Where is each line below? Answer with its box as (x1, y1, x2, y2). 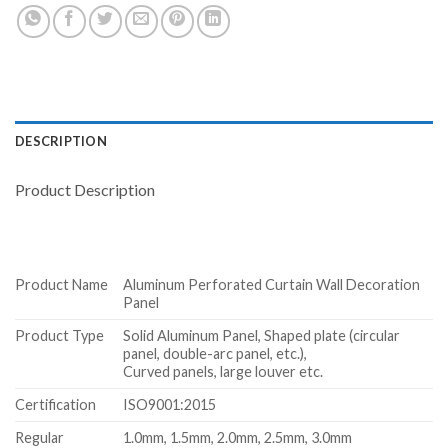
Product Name (15, 275, 108, 293)
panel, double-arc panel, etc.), (123, 344, 308, 362)
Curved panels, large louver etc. (123, 362, 324, 380)
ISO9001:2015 (123, 395, 217, 413)
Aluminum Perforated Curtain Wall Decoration (123, 275, 421, 293)
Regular (15, 428, 64, 446)
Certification (15, 395, 96, 413)
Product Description (15, 179, 155, 199)
